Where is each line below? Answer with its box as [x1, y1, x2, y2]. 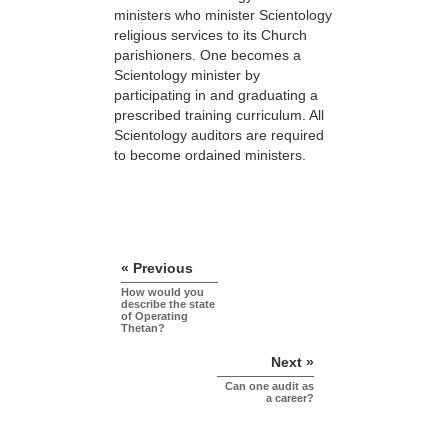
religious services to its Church [114, 27, 307, 44]
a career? [266, 391, 314, 404]
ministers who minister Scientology [114, 7, 332, 24]
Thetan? [121, 321, 165, 334]
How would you [121, 285, 204, 298]
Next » [271, 353, 314, 370]
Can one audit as [225, 379, 314, 392]
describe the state [121, 297, 215, 310]
